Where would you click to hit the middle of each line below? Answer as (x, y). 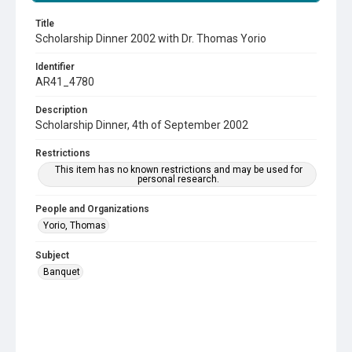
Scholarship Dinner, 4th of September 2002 (142, 125)
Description (61, 110)
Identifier (55, 67)
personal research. (178, 179)
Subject (52, 255)
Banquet (62, 272)
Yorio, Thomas (75, 225)
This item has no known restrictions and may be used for (178, 170)
